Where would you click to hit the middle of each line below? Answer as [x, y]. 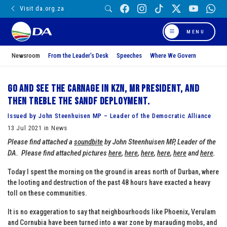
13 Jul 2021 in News [38, 128]
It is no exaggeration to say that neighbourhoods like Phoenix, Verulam [112, 212]
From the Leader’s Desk [78, 55]
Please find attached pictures [65, 153]
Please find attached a [41, 142]
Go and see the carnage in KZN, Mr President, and [104, 88]
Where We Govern [173, 55]
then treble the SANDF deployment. [79, 101]
